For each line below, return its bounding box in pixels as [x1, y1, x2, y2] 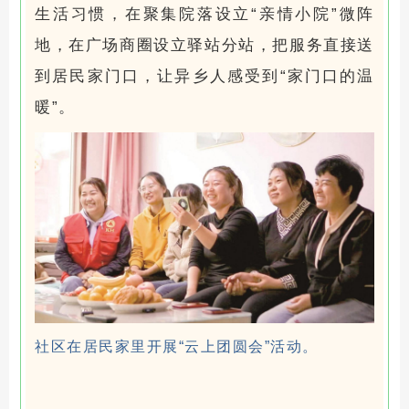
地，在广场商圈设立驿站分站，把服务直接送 [35, 36, 374, 54]
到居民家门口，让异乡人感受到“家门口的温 [35, 67, 374, 85]
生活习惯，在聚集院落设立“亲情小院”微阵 [35, 5, 374, 23]
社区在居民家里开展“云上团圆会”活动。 [35, 338, 319, 354]
